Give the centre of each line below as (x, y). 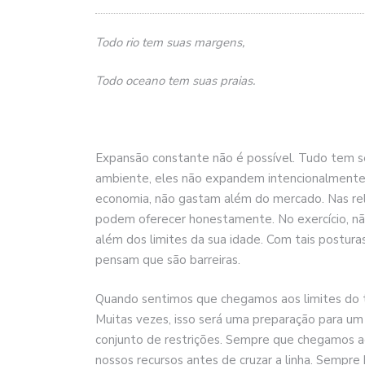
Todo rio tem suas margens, (170, 42)
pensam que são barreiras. (168, 260)
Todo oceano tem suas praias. (175, 81)
